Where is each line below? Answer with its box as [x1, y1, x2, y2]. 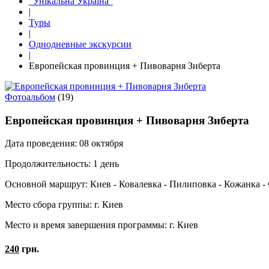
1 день [91, 159, 119, 169]
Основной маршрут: [5, 179, 88, 190]
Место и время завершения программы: [5, 220, 167, 231]
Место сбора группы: [5, 199, 92, 210]
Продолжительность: [5, 159, 91, 169]
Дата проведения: [5, 138, 77, 149]
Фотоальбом [5, 92, 55, 102]
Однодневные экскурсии [29, 39, 131, 49]
